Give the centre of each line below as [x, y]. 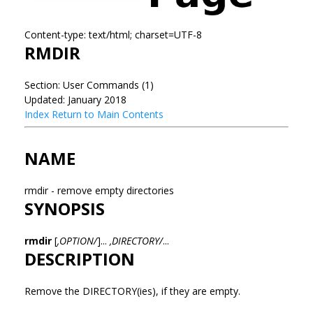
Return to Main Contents [108, 114]
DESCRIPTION [80, 259]
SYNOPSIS [65, 208]
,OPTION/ [77, 240]
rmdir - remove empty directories [101, 190]
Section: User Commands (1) [89, 85]
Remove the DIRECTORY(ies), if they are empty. [132, 291]
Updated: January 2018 [75, 99]
